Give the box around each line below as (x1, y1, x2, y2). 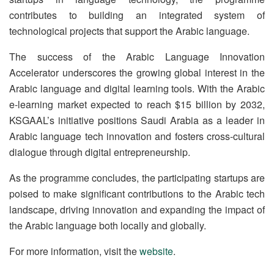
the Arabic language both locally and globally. (9, 218, 206, 232)
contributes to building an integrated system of (9, 7, 265, 22)
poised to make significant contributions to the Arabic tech (9, 186, 265, 201)
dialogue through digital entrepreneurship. (9, 144, 190, 159)
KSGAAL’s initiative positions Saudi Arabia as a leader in (9, 113, 265, 127)
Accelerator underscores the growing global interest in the (9, 65, 265, 80)
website (139, 243, 173, 258)
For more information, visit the (9, 243, 139, 258)
